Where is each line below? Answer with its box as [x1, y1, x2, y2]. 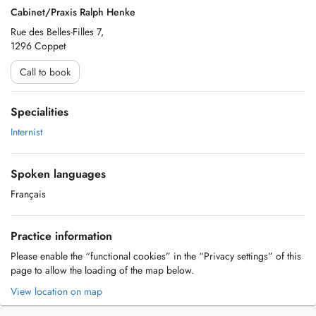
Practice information [11, 228, 112, 244]
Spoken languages [11, 166, 106, 182]
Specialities [11, 104, 68, 120]
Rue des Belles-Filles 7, [11, 25, 104, 39]
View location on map [11, 284, 102, 298]
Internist [11, 125, 42, 139]
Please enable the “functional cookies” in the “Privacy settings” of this [11, 249, 301, 263]
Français [11, 187, 46, 201]
